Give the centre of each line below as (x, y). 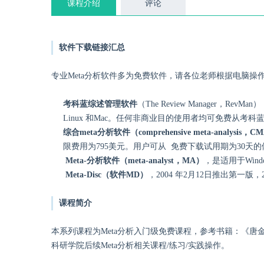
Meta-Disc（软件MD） (105, 175)
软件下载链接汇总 (92, 47)
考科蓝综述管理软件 (100, 104)
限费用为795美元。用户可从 (115, 146)
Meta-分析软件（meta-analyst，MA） (133, 161)
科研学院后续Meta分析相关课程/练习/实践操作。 (140, 245)
